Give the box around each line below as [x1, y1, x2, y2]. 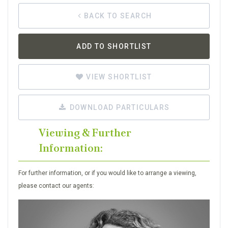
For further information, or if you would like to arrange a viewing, [18, 169, 196, 177]
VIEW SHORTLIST [83, 72, 152, 81]
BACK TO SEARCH [83, 11, 152, 20]
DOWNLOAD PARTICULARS [67, 103, 170, 111]
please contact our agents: [18, 182, 94, 189]
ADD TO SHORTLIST [76, 42, 152, 50]
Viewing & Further [39, 125, 131, 139]
